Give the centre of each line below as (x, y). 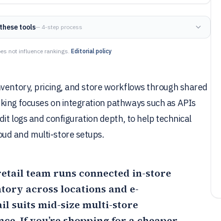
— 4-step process (59, 27)
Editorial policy (91, 51)
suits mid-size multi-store (74, 205)
